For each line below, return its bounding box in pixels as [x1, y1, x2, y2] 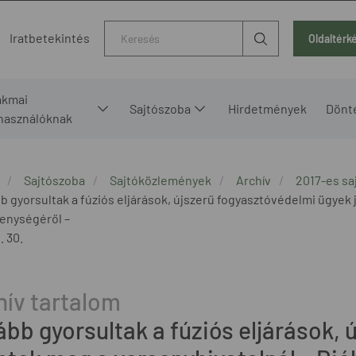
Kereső [105, 22, 145, 38]
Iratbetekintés [10, 30, 90, 46]
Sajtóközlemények [110, 172, 211, 188]
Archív [236, 172, 271, 188]
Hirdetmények [228, 100, 308, 116]
